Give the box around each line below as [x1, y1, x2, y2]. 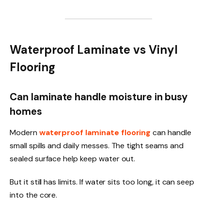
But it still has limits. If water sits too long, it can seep [10, 176, 195, 187]
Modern [10, 127, 39, 138]
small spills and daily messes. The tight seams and [10, 140, 184, 151]
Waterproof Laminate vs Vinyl [10, 42, 178, 57]
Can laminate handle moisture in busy [10, 90, 188, 103]
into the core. [10, 189, 58, 200]
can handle [151, 127, 191, 138]
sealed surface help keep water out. [10, 154, 136, 164]
